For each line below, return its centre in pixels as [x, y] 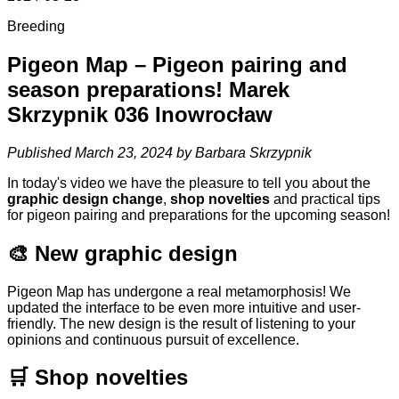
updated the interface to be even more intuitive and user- [184, 307]
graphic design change [85, 199]
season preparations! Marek [148, 89]
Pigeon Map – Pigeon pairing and [177, 64]
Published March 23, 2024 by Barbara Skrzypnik [159, 152]
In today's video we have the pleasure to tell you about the [189, 183]
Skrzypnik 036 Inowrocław [140, 114]
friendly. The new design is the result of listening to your [181, 323]
